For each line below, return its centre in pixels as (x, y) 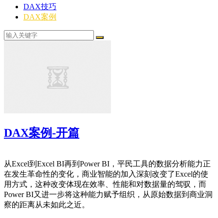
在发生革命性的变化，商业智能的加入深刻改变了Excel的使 (106, 174)
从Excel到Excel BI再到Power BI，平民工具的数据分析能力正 (107, 164)
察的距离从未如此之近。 (47, 205)
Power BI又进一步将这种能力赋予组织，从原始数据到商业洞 (108, 195)
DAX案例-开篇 (42, 133)
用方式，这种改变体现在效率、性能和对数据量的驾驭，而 (105, 184)
